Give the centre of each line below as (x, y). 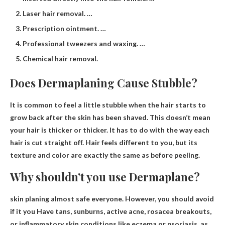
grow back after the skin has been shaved (78, 117)
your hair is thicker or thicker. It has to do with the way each (110, 130)
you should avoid (186, 198)
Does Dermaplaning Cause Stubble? (104, 83)
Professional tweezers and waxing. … (84, 43)
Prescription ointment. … (64, 28)
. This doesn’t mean (179, 117)
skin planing (30, 198)
